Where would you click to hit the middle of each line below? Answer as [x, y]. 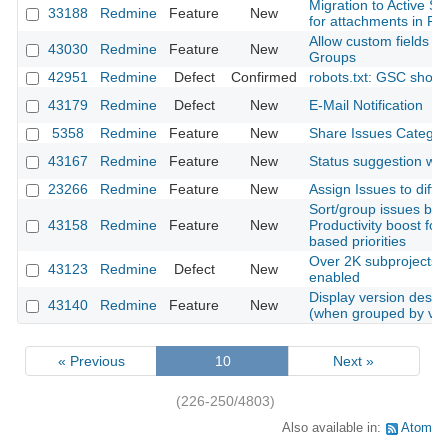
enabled [334, 277]
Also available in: [333, 428]
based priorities [357, 241]
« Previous [91, 360]
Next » [354, 360]
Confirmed [264, 77]
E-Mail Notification [366, 105]
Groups [332, 57]
